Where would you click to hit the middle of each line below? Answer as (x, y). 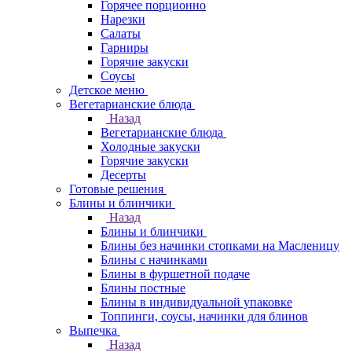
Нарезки (123, 19)
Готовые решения (116, 189)
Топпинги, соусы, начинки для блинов (204, 316)
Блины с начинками (154, 260)
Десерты (123, 175)
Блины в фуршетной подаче (175, 274)
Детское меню (107, 90)
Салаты (121, 33)
